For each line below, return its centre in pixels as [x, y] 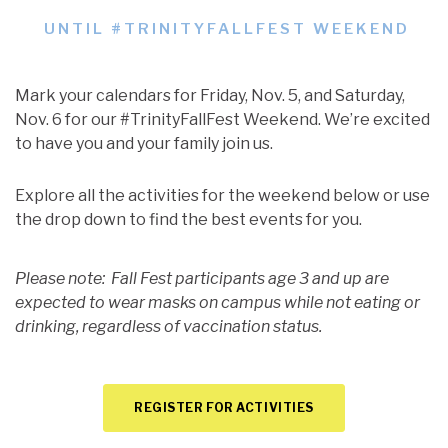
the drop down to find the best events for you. [188, 219]
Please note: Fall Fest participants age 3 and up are [202, 278]
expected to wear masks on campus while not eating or [217, 302]
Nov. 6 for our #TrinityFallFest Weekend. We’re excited [222, 119]
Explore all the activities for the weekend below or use [222, 195]
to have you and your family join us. [144, 143]
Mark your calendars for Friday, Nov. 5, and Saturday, [210, 95]
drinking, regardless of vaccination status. [168, 326]
